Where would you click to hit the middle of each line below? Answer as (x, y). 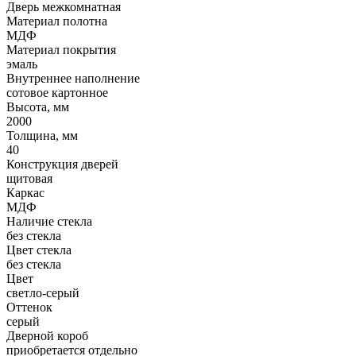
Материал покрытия (61, 49)
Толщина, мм (42, 135)
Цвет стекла (39, 250)
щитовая (29, 178)
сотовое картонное (57, 92)
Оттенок (29, 307)
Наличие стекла (49, 221)
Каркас (25, 192)
